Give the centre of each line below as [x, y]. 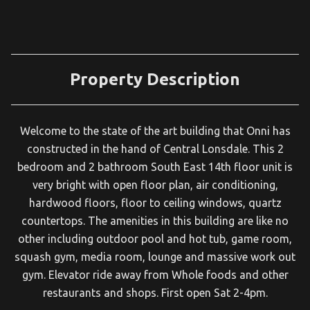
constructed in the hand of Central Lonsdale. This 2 [155, 149]
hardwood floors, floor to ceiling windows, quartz [155, 203]
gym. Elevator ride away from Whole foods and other [155, 275]
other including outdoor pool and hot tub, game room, [155, 239]
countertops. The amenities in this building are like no [155, 221]
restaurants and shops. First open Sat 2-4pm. [155, 293]
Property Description [155, 79]
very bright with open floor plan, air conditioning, [155, 185]
